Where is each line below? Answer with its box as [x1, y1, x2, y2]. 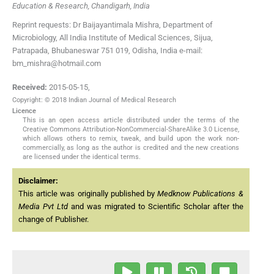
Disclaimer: [18, 176, 58, 186]
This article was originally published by [18, 189, 158, 199]
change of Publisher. [18, 215, 89, 224]
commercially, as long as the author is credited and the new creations [22, 144, 240, 152]
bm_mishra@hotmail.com [12, 58, 101, 68]
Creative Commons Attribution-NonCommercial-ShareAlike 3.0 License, [22, 125, 240, 134]
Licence [12, 107, 36, 116]
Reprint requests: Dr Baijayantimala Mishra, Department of [12, 20, 213, 29]
